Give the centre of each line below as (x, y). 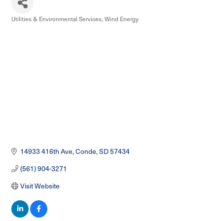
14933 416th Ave (46, 151)
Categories (26, 26)
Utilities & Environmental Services (56, 19)
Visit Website (40, 186)
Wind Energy (122, 19)
